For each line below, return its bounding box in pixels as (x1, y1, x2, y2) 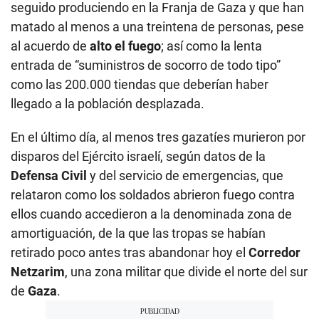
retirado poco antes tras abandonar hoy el (11, 245, 249, 261)
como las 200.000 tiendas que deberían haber (11, 77, 268, 93)
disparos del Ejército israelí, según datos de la (11, 149, 266, 164)
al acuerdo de (11, 38, 87, 54)
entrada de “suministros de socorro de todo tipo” (11, 58, 281, 73)
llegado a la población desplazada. (11, 96, 204, 112)
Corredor (249, 245, 300, 261)
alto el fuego (87, 38, 161, 54)
